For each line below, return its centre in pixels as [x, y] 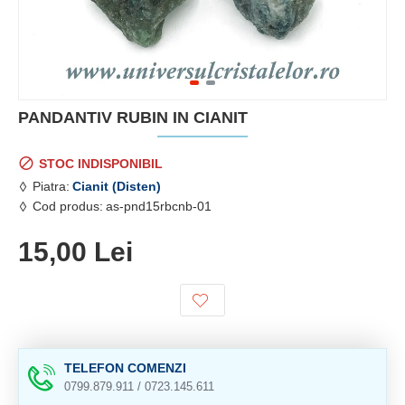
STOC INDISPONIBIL [101, 164]
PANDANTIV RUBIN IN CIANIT [133, 118]
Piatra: [51, 186]
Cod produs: [68, 206]
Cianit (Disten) [117, 186]
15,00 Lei [75, 252]
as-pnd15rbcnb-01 [159, 206]
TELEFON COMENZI [125, 368]
